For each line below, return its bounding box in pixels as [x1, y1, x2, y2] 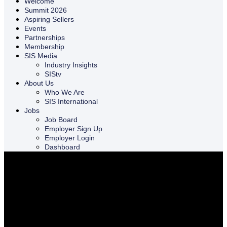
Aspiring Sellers [24, 15, 74, 23]
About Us [24, 79, 54, 87]
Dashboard [45, 143, 80, 151]
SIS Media [24, 52, 57, 60]
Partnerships [24, 33, 65, 42]
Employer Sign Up [45, 125, 102, 133]
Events [24, 24, 46, 32]
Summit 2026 [24, 6, 67, 14]
